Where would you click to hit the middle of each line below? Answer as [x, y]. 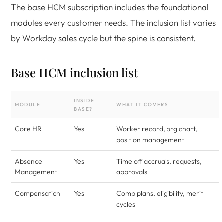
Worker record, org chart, [157, 129]
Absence [28, 161]
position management [150, 140]
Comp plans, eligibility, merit [160, 193]
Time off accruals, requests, [159, 161]
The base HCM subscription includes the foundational [110, 7]
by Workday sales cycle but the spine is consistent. [103, 38]
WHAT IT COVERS [142, 104]
